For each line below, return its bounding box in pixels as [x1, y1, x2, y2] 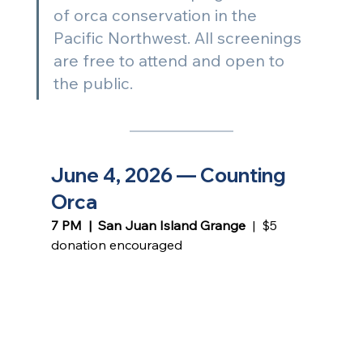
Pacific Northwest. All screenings [53, 28, 305, 49]
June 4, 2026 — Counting [50, 163, 290, 188]
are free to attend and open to [53, 50, 288, 71]
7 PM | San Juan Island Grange [50, 217, 249, 234]
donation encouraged [50, 237, 182, 254]
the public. [53, 73, 137, 94]
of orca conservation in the [53, 5, 261, 26]
